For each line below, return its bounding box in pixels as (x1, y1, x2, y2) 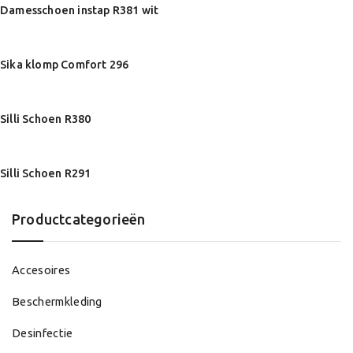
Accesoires (12, 263, 71, 277)
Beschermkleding (12, 295, 102, 309)
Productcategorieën (12, 211, 146, 228)
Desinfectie (12, 326, 73, 340)
